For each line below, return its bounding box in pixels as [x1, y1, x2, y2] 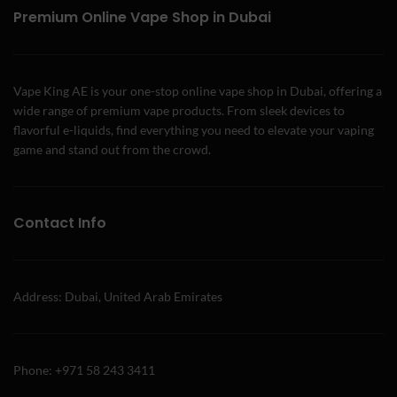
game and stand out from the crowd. [13, 142, 211, 157]
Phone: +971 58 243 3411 [13, 362, 155, 378]
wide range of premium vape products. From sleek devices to [13, 103, 345, 118]
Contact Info [13, 213, 106, 233]
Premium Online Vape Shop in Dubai [13, 7, 271, 27]
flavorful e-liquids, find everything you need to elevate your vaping [13, 122, 374, 137]
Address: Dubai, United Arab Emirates [13, 289, 222, 304]
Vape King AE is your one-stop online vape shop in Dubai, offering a [13, 83, 382, 98]
